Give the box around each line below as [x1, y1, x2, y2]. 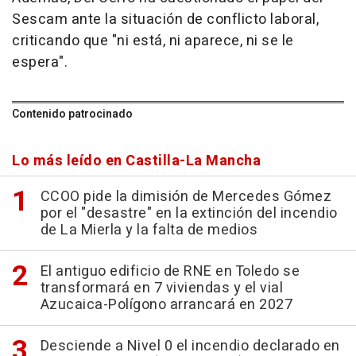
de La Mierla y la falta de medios [40, 219, 257, 241]
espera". [12, 51, 68, 73]
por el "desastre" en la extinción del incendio [40, 202, 338, 224]
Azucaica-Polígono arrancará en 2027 [40, 293, 292, 315]
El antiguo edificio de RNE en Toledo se [40, 260, 300, 282]
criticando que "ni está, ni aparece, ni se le [12, 29, 294, 52]
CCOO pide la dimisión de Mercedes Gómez [40, 185, 331, 207]
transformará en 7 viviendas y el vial [40, 277, 283, 299]
